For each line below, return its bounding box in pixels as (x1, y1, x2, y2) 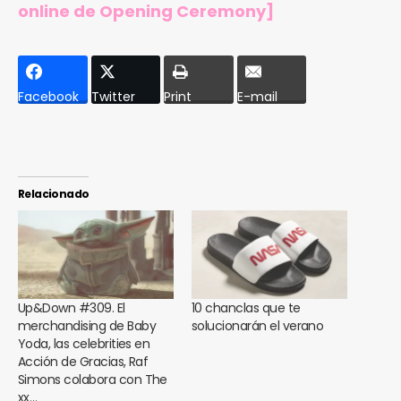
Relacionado (18, 185, 90, 201)
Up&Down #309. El (18, 299, 125, 318)
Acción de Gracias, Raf (18, 353, 149, 371)
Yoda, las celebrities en (18, 335, 150, 354)
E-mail (236, 88, 277, 107)
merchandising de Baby (18, 317, 156, 336)
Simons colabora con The (18, 371, 167, 389)
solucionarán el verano (192, 317, 324, 336)
